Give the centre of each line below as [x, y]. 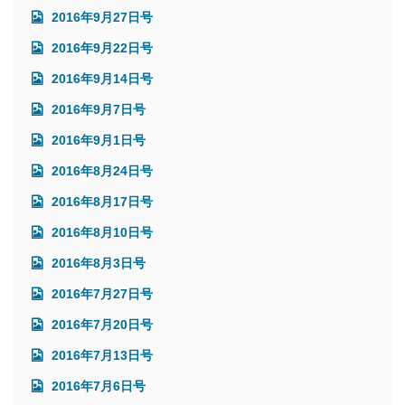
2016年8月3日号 [97, 263]
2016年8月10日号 [100, 232]
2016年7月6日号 [97, 386]
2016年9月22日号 [100, 47]
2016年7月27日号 [100, 293]
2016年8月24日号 [100, 170]
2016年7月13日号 [100, 355]
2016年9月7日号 [97, 109]
